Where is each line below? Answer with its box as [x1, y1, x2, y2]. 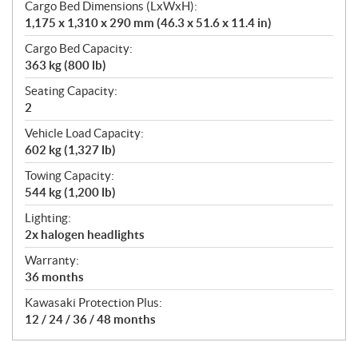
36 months [25, 270, 84, 284]
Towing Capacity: [25, 169, 114, 183]
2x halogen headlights [25, 228, 145, 242]
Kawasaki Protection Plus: [25, 296, 162, 310]
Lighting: [25, 211, 71, 225]
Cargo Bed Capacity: [25, 42, 133, 56]
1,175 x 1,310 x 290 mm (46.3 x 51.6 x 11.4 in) [25, 16, 272, 30]
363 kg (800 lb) [25, 58, 106, 73]
